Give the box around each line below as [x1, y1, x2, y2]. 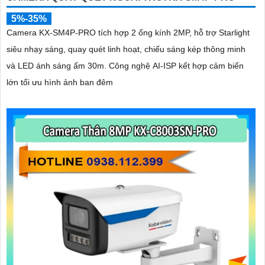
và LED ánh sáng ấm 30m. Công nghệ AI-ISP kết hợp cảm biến [7, 61, 109, 71]
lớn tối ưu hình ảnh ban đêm [7, 77, 113, 88]
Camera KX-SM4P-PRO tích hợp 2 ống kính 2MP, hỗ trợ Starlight [7, 28, 250, 38]
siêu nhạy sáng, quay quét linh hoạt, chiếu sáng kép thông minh [7, 44, 245, 54]
